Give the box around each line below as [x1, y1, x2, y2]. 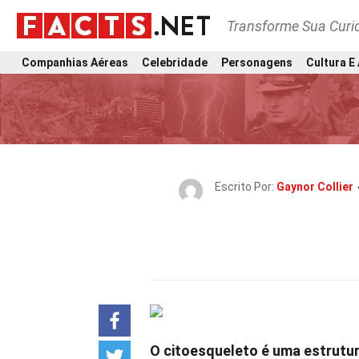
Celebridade [142, 55, 208, 69]
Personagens [221, 55, 292, 69]
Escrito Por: [215, 180, 276, 193]
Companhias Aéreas [22, 55, 128, 69]
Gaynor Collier [276, 180, 353, 193]
